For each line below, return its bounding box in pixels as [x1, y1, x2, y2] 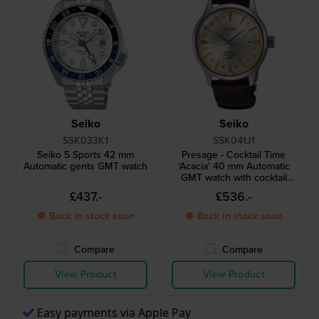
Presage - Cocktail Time [182, 147, 286, 162]
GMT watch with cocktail [180, 170, 287, 185]
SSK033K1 [63, 133, 108, 148]
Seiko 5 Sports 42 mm [37, 147, 134, 162]
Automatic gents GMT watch [23, 159, 147, 174]
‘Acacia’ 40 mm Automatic [177, 159, 290, 174]
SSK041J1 [212, 133, 255, 148]
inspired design [199, 182, 268, 197]
